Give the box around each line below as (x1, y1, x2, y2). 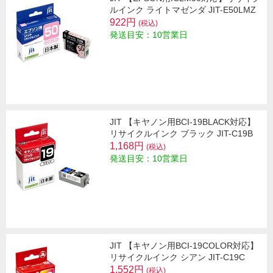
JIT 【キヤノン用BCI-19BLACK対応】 (110, 116, 255, 127)
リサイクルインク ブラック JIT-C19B (110, 128, 253, 138)
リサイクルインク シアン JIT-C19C (110, 252, 245, 262)
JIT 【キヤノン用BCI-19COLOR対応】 (110, 240, 258, 250)
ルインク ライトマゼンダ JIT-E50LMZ (110, 4, 256, 15)
